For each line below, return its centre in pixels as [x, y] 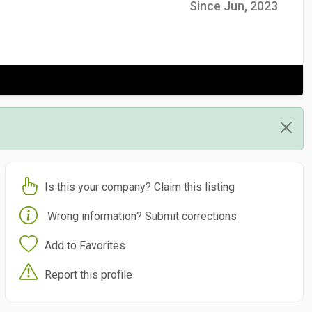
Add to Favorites [85, 245]
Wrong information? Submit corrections [142, 216]
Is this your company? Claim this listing [139, 187]
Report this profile [88, 274]
